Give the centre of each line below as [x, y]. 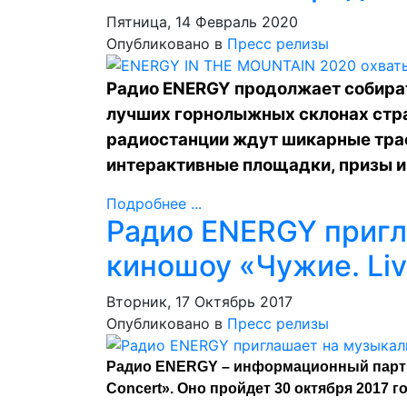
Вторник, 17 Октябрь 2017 [199, 302]
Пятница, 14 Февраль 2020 [202, 22]
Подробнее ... [154, 203]
